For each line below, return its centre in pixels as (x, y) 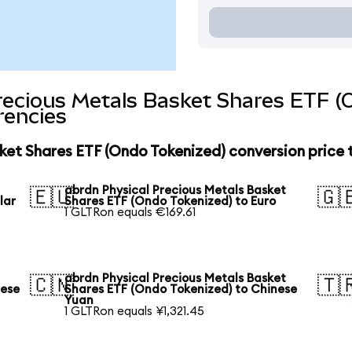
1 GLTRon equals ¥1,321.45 (135, 311)
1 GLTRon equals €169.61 (130, 212)
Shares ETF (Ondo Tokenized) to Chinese (181, 289)
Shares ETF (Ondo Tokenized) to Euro (170, 201)
